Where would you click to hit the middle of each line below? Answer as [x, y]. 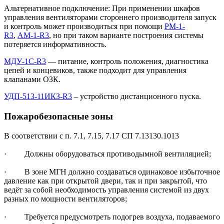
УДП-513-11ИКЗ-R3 [38, 96]
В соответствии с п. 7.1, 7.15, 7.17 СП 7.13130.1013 [91, 135]
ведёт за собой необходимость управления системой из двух [106, 189]
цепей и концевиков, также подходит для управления [95, 70]
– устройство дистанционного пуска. [136, 96]
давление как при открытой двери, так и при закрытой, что [105, 180]
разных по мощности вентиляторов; [65, 198]
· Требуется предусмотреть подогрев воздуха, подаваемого [112, 216]
